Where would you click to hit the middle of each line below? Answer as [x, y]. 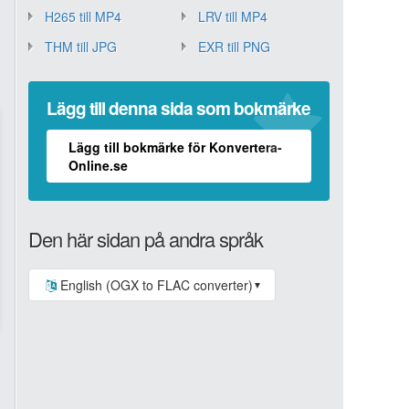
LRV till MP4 [232, 16]
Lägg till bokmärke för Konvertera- [175, 147]
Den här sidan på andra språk [146, 239]
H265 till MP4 [83, 16]
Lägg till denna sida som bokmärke [178, 108]
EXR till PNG [234, 47]
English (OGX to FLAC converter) [156, 285]
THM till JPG [81, 47]
